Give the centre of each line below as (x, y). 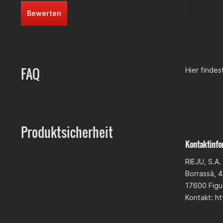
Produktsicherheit (67, 132)
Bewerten (44, 13)
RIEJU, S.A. (203, 162)
